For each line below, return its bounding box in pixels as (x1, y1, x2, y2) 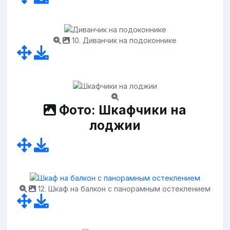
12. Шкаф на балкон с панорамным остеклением (36, 184, 210, 194)
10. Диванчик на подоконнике (70, 36, 177, 45)
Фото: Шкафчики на (56, 102, 186, 118)
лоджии (89, 117, 141, 133)
